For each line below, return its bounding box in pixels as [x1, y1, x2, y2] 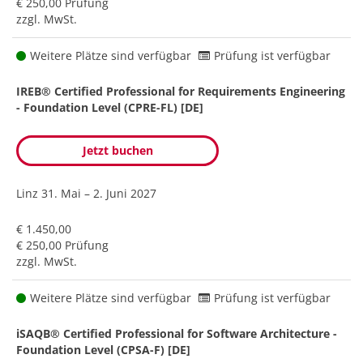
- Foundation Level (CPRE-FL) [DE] [16, 99, 203, 115]
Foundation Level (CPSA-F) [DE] [16, 341, 190, 357]
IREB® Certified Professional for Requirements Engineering [16, 83, 345, 99]
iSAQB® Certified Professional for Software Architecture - [16, 325, 337, 341]
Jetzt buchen [82, 142, 153, 158]
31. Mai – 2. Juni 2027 [41, 185, 156, 201]
